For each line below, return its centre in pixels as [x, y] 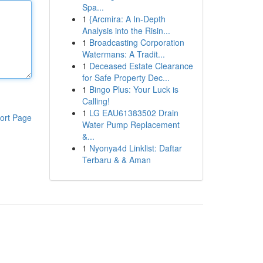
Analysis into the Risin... [126, 31]
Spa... [93, 7]
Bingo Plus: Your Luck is [134, 89]
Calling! [96, 101]
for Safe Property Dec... [126, 77]
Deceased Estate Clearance [141, 66]
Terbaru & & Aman [116, 160]
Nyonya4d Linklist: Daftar [135, 148]
